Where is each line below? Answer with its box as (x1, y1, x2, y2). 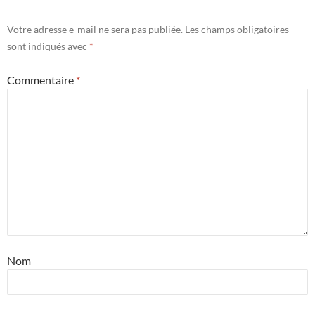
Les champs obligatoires (185, 23, 289, 36)
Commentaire (7, 73, 76, 87)
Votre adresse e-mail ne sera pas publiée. (7, 23, 183, 36)
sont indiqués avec (7, 40, 89, 53)
